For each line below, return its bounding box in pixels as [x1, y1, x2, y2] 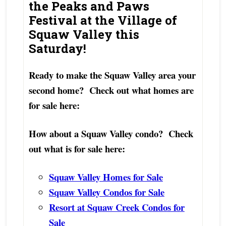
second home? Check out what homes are [28, 83, 194, 97]
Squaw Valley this [28, 26, 139, 43]
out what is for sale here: [28, 142, 125, 156]
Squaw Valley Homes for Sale [48, 170, 163, 184]
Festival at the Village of [28, 12, 177, 29]
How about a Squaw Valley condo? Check [28, 127, 193, 141]
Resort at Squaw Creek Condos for [48, 200, 185, 214]
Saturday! [28, 40, 89, 57]
